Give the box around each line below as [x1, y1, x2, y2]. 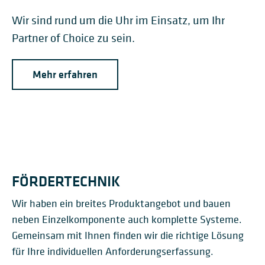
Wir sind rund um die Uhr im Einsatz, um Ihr [12, 13, 225, 28]
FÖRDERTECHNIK [12, 171, 120, 192]
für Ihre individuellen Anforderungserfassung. [12, 244, 214, 258]
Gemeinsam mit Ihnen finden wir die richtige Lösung [12, 228, 244, 243]
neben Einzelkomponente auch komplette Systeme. [12, 212, 242, 227]
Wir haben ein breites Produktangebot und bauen [12, 196, 231, 211]
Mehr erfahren [33, 67, 98, 82]
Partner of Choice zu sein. [12, 31, 135, 46]
